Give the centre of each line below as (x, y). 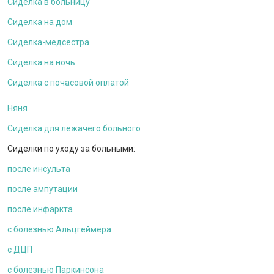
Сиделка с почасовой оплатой (68, 82)
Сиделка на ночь (41, 62)
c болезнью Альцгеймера (59, 229)
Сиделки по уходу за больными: (71, 148)
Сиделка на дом (40, 22)
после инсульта (39, 168)
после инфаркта (40, 209)
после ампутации (43, 189)
